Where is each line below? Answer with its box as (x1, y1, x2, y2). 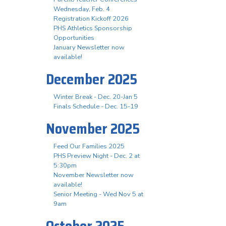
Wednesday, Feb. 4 (53, 5, 110, 14)
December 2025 (46, 68, 137, 91)
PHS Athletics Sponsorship (53, 24, 132, 33)
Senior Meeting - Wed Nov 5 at (53, 190, 143, 199)
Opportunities (53, 33, 94, 43)
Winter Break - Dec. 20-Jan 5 (53, 92, 138, 102)
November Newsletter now (53, 171, 134, 180)
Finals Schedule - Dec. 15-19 (53, 102, 138, 111)
